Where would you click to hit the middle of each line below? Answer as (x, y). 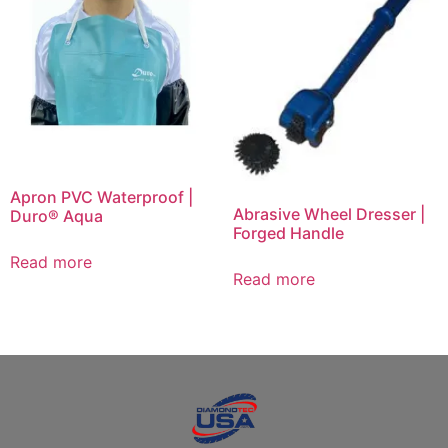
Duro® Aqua (56, 215)
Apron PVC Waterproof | (101, 196)
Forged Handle (288, 233)
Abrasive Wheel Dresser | (328, 214)
